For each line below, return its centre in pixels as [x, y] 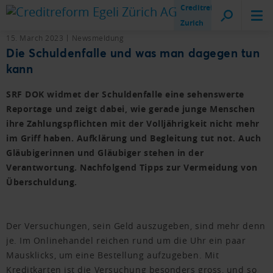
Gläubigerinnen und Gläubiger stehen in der [105, 153]
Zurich [192, 23]
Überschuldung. [42, 182]
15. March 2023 [36, 38]
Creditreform [204, 8]
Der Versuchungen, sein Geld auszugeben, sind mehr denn [136, 226]
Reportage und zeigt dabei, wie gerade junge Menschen [131, 109]
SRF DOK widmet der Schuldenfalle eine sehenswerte [125, 94]
